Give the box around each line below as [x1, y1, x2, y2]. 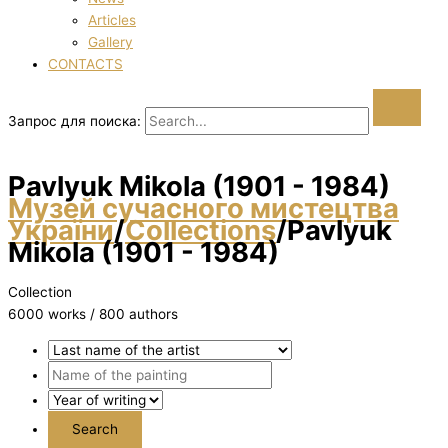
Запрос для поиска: [8, 112, 141, 129]
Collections [125, 213, 276, 248]
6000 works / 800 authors [8, 306, 178, 323]
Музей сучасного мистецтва [8, 191, 399, 226]
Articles [88, 12, 136, 29]
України [8, 213, 114, 248]
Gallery [88, 34, 133, 51]
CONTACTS [48, 56, 123, 73]
